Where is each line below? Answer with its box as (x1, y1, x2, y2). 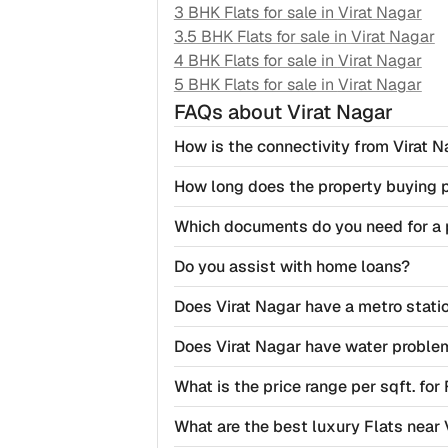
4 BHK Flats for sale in (173, 50, 338, 72)
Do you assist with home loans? (173, 256, 410, 278)
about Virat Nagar (227, 99, 393, 126)
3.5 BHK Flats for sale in (173, 26, 351, 48)
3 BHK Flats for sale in (173, 2, 338, 24)
